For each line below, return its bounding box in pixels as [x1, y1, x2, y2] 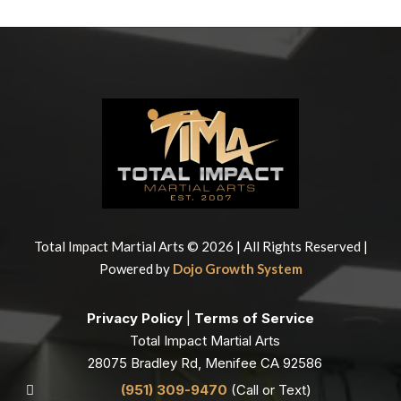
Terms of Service [194, 310, 314, 328]
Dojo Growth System [172, 260, 303, 277]
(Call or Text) [231, 381, 311, 399]
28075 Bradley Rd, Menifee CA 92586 [88, 354, 322, 372]
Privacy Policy [87, 310, 183, 328]
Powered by [98, 260, 173, 277]
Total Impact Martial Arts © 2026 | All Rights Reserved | [33, 238, 368, 255]
